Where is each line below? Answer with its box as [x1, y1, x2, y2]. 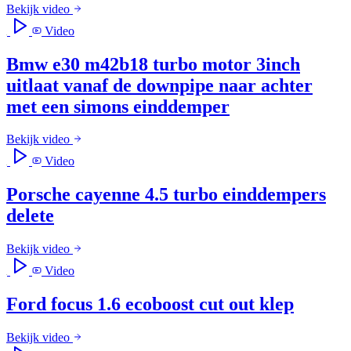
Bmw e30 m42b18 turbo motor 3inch [6, 53, 300, 74]
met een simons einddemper [6, 96, 230, 117]
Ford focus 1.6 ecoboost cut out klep [6, 294, 294, 315]
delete [6, 205, 54, 226]
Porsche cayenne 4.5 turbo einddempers [6, 184, 326, 205]
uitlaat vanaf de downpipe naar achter [6, 74, 313, 96]
